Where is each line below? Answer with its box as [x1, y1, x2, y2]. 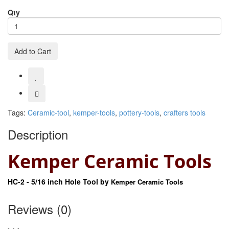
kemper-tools [73, 107, 115, 118]
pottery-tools [119, 107, 159, 118]
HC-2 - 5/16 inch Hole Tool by [8, 176, 111, 187]
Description [8, 125, 68, 144]
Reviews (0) [8, 200, 72, 218]
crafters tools [164, 107, 205, 118]
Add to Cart [14, 46, 51, 57]
